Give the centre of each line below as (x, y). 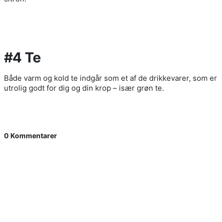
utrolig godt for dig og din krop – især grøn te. (84, 88)
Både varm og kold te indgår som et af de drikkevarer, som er (111, 78)
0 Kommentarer (30, 135)
